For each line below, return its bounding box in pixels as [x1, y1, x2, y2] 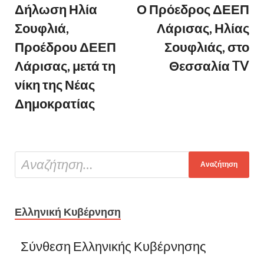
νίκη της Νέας [15, 77, 95, 93]
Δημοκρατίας [15, 96, 95, 112]
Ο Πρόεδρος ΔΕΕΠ [137, 2, 249, 18]
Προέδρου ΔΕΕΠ [15, 39, 116, 55]
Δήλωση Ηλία [15, 2, 97, 18]
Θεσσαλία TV [169, 58, 249, 74]
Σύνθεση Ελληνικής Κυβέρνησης [21, 238, 206, 254]
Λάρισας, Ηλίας [157, 21, 249, 37]
